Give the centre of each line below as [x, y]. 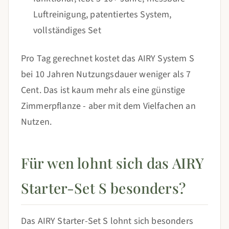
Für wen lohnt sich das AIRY [113, 163]
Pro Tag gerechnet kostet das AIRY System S [108, 59]
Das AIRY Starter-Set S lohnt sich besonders [107, 221]
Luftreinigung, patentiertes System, [102, 15]
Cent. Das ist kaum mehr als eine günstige [103, 90]
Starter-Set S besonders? [103, 188]
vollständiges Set [67, 30]
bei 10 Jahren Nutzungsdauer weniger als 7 [106, 74]
